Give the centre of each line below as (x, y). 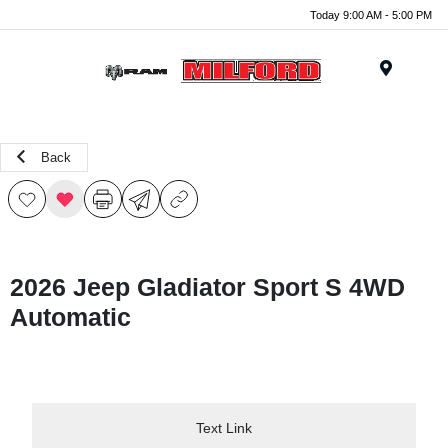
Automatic (70, 317)
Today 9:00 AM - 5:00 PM (371, 14)
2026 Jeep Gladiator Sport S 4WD (207, 287)
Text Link (224, 427)
